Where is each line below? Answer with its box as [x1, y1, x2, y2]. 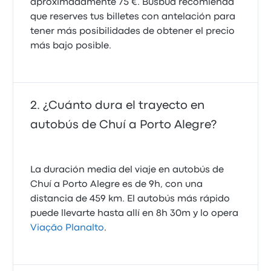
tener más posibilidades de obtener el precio [30, 27, 235, 36]
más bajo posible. [30, 42, 112, 50]
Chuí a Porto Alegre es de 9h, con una [30, 180, 203, 189]
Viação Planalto [30, 224, 105, 232]
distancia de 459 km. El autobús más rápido [30, 195, 230, 203]
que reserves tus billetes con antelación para [30, 13, 236, 21]
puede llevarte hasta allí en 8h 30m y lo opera [30, 209, 239, 218]
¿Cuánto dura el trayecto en [43, 100, 205, 111]
